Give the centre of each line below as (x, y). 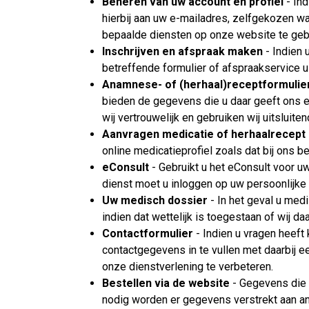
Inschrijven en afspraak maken (182, 52)
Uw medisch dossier (155, 201)
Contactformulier (148, 234)
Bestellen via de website (166, 283)
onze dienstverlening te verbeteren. (188, 267)
